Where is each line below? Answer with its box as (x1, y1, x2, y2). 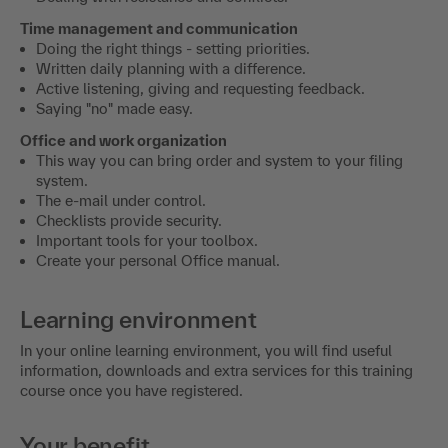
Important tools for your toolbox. (36, 200, 258, 218)
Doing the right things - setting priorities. (36, 8, 310, 26)
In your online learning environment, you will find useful (20, 310, 392, 328)
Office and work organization (20, 100, 227, 118)
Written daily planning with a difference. (36, 28, 306, 46)
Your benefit (20, 400, 150, 428)
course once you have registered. (20, 350, 243, 368)
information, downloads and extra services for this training (20, 330, 413, 348)
